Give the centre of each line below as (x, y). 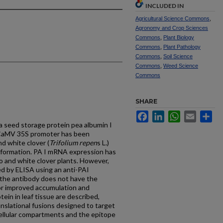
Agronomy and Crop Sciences (172, 28)
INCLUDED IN (165, 6)
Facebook (164, 114)
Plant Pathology (182, 47)
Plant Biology (179, 37)
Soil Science (178, 56)
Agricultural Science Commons (172, 18)
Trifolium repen (73, 143)
